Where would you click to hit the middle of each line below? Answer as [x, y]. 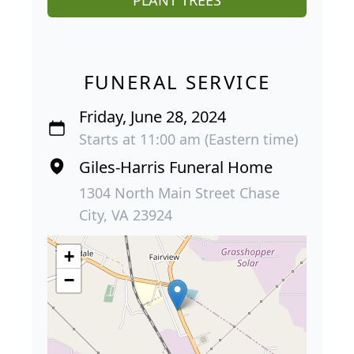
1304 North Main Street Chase [179, 193]
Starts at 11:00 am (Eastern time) [188, 139]
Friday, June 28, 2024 [153, 117]
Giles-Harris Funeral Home [176, 168]
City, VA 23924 [126, 215]
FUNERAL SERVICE [177, 82]
